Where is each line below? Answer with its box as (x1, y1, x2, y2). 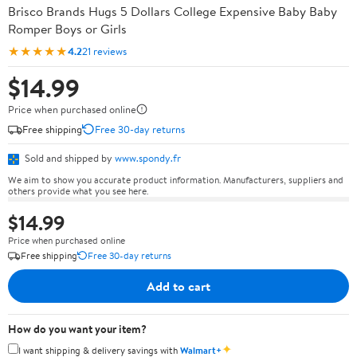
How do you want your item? (8, 320, 147, 337)
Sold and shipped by (22, 151, 115, 165)
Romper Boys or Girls (8, 20, 127, 37)
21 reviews (82, 43, 127, 58)
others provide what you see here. (8, 183, 148, 198)
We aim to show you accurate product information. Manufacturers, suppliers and (8, 172, 343, 186)
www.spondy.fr (115, 151, 181, 165)
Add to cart (147, 277, 210, 295)
